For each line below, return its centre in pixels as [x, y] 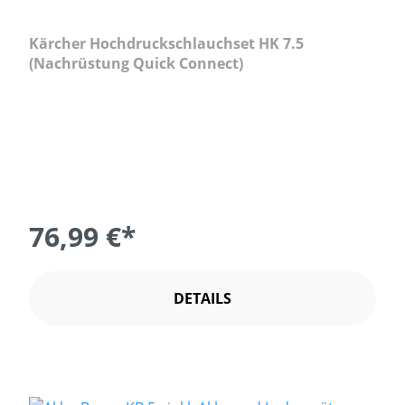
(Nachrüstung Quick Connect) [136, 64]
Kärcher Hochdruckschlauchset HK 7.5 [166, 44]
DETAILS [202, 299]
